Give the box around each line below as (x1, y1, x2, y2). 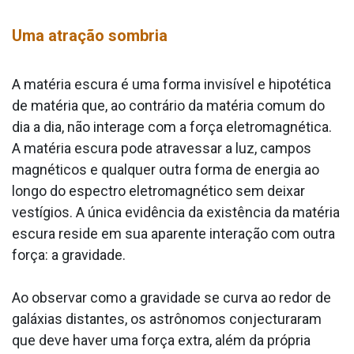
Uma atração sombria (12, 26, 168, 46)
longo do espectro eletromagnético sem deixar (12, 183, 305, 200)
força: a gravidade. (12, 247, 129, 264)
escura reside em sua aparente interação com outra (12, 225, 335, 243)
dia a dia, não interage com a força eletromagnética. (12, 119, 332, 136)
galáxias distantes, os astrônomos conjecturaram (12, 311, 322, 328)
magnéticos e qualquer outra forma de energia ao (12, 161, 319, 179)
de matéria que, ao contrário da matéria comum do (12, 97, 325, 115)
